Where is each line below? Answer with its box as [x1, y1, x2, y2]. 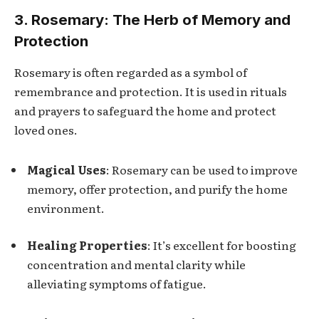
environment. [27, 199, 105, 217]
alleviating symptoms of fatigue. [27, 274, 206, 292]
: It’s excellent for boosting [147, 236, 296, 253]
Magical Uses [27, 161, 106, 179]
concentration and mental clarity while [27, 255, 246, 273]
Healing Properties [27, 236, 147, 253]
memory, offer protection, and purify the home [27, 180, 288, 198]
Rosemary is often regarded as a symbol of [14, 63, 247, 81]
